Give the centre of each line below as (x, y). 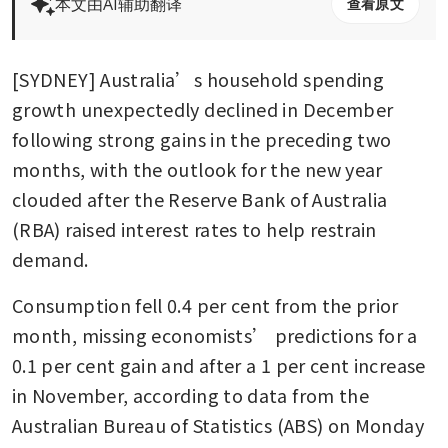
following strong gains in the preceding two (202, 138)
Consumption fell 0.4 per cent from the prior (205, 304)
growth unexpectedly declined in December (203, 108)
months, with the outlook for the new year (197, 168)
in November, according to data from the (191, 394)
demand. (50, 258)
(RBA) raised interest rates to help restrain (194, 228)
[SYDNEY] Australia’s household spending (198, 78)
